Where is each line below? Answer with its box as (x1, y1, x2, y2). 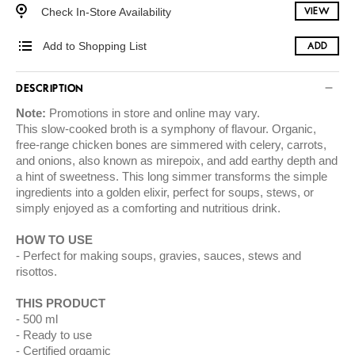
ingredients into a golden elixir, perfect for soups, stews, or (16, 185, 314, 200)
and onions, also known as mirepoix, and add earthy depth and (16, 154, 338, 168)
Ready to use (23, 328, 92, 342)
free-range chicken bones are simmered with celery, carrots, (16, 138, 326, 152)
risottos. (16, 265, 57, 279)
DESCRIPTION (16, 84, 84, 95)
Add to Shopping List (43, 40, 147, 53)
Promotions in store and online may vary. (49, 106, 260, 120)
